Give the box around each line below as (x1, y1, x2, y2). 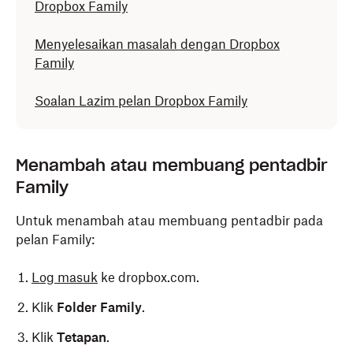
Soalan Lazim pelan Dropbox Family (35, 93, 247, 109)
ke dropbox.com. (98, 269, 199, 285)
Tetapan (57, 329, 106, 345)
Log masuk (32, 269, 98, 285)
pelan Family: (16, 232, 95, 247)
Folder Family (57, 299, 142, 315)
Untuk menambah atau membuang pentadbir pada (16, 213, 323, 229)
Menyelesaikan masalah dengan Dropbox (35, 36, 280, 52)
